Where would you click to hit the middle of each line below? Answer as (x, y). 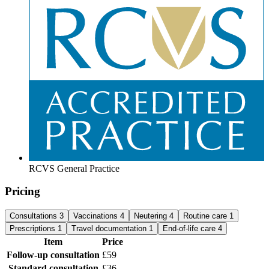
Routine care (206, 216)
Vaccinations (97, 216)
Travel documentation (110, 229)
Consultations (35, 216)
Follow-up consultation (53, 255)
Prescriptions (34, 229)
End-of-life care (190, 229)
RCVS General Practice (74, 168)
